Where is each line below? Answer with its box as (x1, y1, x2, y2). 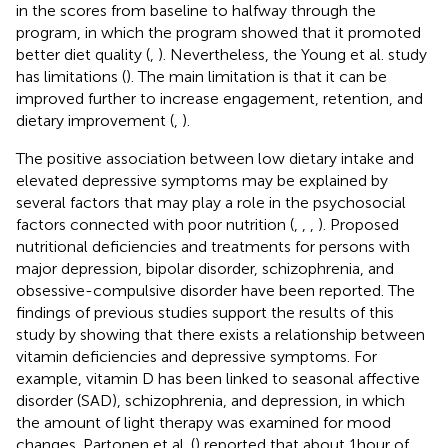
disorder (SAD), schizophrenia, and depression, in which (16, 390, 405, 410)
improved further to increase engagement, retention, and (16, 88, 423, 108)
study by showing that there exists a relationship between (16, 324, 425, 344)
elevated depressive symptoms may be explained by (16, 170, 388, 190)
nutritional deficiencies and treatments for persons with (16, 236, 410, 256)
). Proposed (318, 214, 399, 234)
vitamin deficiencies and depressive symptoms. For (16, 346, 377, 366)
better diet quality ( (16, 44, 150, 64)
